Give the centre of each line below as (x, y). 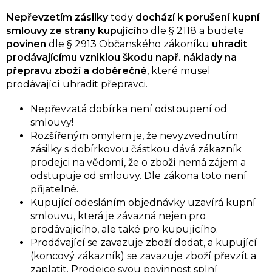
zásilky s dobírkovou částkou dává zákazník (136, 149)
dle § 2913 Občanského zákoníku (129, 44)
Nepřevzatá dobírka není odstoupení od (129, 109)
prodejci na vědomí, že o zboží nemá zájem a (138, 163)
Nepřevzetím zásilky (57, 18)
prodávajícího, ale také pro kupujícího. (124, 229)
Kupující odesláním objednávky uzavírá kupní (143, 203)
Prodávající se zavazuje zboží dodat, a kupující (144, 243)
